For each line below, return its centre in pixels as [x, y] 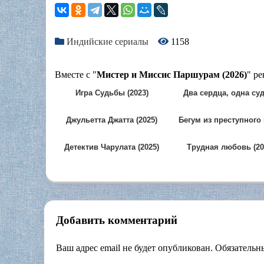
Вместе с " [76, 75]
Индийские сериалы [108, 42]
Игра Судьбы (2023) [112, 93]
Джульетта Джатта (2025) [112, 120]
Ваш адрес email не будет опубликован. [134, 247]
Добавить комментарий [117, 220]
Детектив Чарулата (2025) [112, 147]
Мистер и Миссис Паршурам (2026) [172, 75]
